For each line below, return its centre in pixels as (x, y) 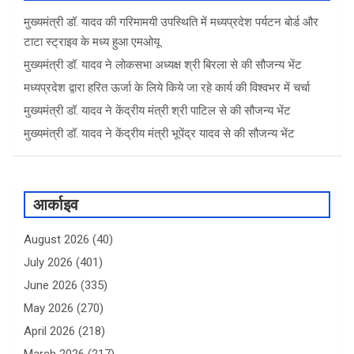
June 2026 (51, 286)
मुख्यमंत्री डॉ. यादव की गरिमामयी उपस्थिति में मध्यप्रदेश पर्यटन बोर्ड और (171, 23)
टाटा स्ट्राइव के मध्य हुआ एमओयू (92, 42)
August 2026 (56, 240)
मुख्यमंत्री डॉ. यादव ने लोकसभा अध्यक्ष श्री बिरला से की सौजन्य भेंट (163, 65)
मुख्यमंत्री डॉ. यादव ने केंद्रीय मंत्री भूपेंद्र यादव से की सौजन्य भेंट (159, 134)
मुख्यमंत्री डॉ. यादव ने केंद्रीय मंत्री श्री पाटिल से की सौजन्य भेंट (157, 111)
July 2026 (48, 263)
